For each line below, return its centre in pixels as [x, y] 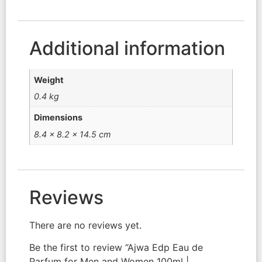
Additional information [127, 48]
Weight [49, 80]
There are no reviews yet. [85, 225]
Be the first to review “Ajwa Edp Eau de [116, 248]
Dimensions [58, 118]
